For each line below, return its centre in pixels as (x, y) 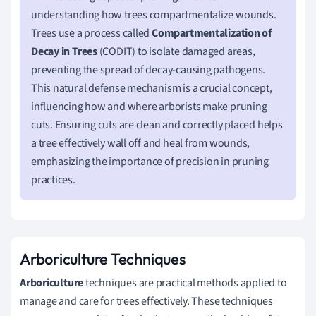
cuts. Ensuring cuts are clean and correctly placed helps (157, 124)
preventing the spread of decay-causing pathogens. (148, 69)
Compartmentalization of (212, 33)
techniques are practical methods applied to (185, 282)
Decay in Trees (64, 51)
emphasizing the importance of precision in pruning (150, 161)
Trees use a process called (92, 33)
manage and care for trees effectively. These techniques (146, 301)
